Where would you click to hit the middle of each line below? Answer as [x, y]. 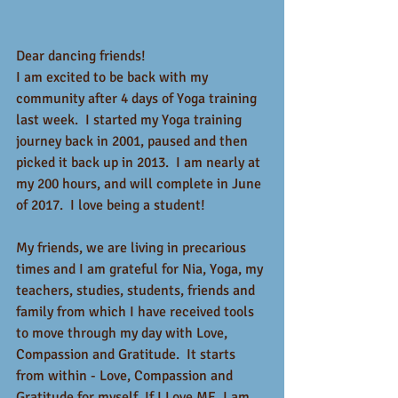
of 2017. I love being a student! [112, 205]
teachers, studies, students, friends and [137, 290]
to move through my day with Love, [123, 333]
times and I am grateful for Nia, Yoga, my [141, 269]
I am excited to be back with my [114, 77]
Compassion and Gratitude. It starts [127, 354]
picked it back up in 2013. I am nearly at [140, 162]
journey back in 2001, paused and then [134, 141]
